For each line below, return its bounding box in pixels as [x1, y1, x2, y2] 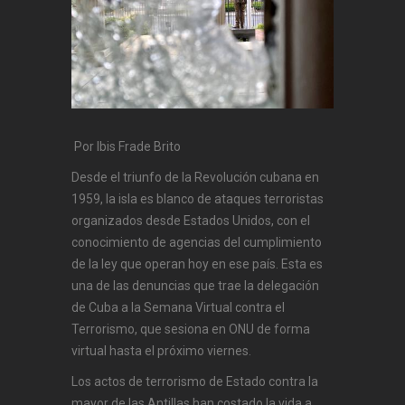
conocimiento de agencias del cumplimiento [71, 234, 322, 250]
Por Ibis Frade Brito [71, 138, 181, 154]
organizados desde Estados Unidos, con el [71, 212, 310, 228]
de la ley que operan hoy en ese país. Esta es [71, 256, 323, 271]
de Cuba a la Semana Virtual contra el [71, 299, 285, 315]
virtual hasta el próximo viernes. [71, 343, 251, 358]
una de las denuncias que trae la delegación [71, 278, 319, 293]
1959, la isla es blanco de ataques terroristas [71, 191, 324, 206]
